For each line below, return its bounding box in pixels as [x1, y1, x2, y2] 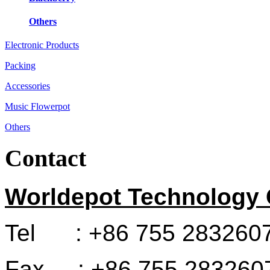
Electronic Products [5, 40, 79, 51]
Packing [5, 60, 36, 71]
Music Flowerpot [5, 101, 70, 112]
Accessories [5, 81, 50, 92]
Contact [5, 145, 86, 172]
